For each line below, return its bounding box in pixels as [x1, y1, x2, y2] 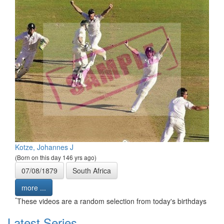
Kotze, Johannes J [15, 141, 73, 152]
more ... [21, 182, 46, 192]
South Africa [72, 165, 111, 175]
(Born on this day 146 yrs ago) [15, 152, 96, 161]
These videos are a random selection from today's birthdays [17, 195, 206, 206]
